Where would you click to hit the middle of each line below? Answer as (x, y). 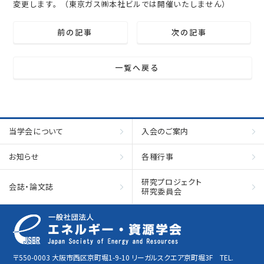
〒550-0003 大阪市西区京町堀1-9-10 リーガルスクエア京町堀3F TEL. (123, 257)
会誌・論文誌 (31, 187)
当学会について (36, 131)
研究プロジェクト (172, 182)
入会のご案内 (165, 131)
